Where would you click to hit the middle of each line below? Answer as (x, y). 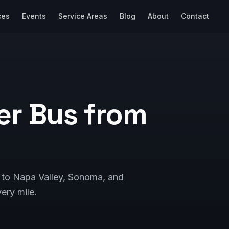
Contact (195, 16)
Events (34, 16)
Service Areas (83, 16)
